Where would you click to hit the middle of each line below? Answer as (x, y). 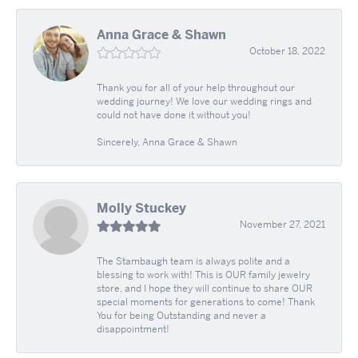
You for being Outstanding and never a (181, 316)
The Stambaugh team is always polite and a (193, 262)
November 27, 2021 (282, 225)
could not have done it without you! (174, 115)
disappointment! (133, 330)
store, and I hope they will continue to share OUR (205, 289)
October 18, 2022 (287, 52)
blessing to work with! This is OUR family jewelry (203, 275)
